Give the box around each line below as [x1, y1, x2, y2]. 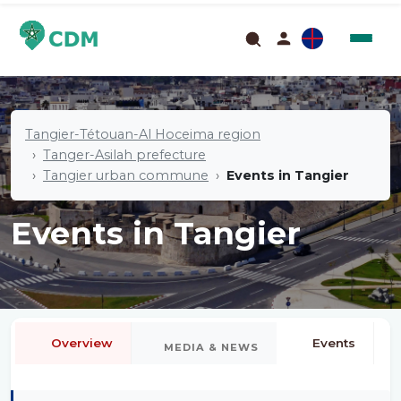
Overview [51, 336, 113, 350]
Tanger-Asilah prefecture [43, 147, 206, 163]
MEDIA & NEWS [164, 341, 259, 354]
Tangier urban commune [43, 167, 209, 183]
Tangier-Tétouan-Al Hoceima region [25, 126, 260, 142]
